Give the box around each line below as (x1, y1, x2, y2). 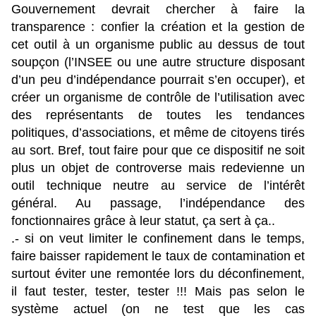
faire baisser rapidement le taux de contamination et (11, 249, 305, 264)
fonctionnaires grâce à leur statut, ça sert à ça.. (11, 214, 275, 229)
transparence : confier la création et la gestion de (11, 20, 305, 35)
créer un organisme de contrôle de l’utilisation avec (11, 90, 305, 105)
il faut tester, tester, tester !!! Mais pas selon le (11, 284, 305, 299)
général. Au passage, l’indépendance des (11, 196, 305, 211)
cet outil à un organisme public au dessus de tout (11, 37, 305, 52)
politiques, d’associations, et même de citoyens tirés (11, 126, 305, 140)
